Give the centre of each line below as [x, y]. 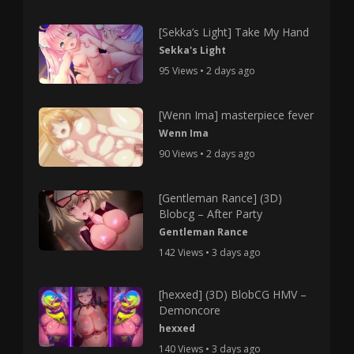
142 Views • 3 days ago [209, 253]
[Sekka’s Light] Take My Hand [233, 32]
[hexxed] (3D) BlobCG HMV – [232, 295]
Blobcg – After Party [210, 214]
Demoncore [189, 311]
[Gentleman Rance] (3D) [220, 198]
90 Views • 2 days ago [207, 154]
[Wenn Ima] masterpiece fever [236, 115]
